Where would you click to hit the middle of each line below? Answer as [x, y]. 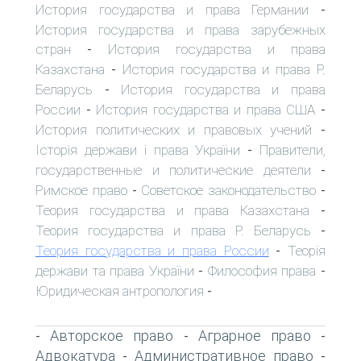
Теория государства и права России [152, 250]
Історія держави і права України [138, 149]
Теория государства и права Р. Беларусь [173, 230]
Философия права [262, 270]
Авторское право [112, 335]
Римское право [81, 190]
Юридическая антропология [120, 290]
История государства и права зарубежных [180, 29]
